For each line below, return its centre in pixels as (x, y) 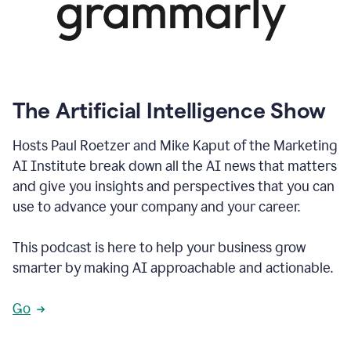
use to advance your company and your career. (156, 207)
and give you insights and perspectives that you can (174, 186)
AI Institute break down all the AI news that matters (175, 166)
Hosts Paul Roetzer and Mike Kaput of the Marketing (175, 146)
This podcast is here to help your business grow (159, 248)
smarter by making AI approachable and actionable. (173, 268)
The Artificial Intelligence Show (170, 110)
